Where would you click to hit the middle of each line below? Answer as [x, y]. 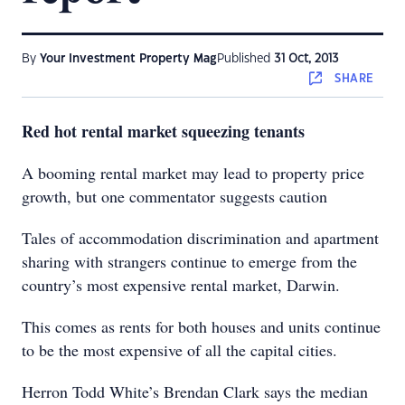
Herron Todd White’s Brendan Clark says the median [195, 391]
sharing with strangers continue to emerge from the [189, 261]
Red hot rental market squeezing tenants [163, 131]
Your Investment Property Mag [128, 59]
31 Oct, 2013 [306, 59]
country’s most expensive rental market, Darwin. [181, 285]
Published [245, 59]
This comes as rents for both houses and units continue [201, 326]
